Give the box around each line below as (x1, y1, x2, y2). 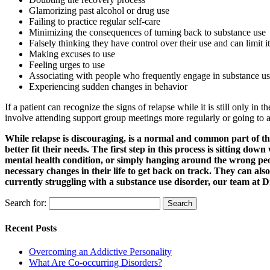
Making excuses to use (29, 49, 118, 60)
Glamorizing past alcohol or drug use (29, 5, 172, 16)
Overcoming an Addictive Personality (29, 246, 172, 257)
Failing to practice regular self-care (29, 16, 160, 27)
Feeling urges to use (29, 60, 107, 71)
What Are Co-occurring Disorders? (29, 257, 162, 268)
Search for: (5, 198, 46, 209)
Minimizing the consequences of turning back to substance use (29, 27, 266, 38)
